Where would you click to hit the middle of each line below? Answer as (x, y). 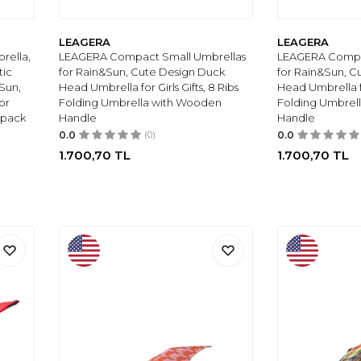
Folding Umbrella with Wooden (141, 103)
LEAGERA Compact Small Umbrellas (153, 57)
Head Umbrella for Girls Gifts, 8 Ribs (149, 87)
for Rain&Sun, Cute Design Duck (142, 72)
